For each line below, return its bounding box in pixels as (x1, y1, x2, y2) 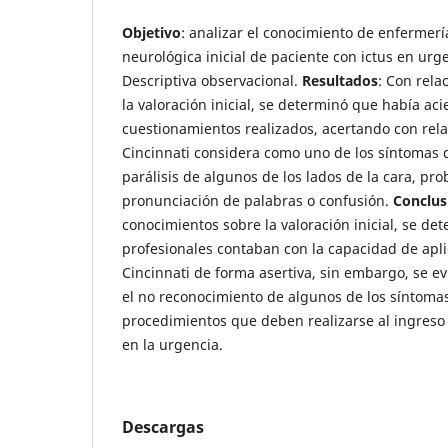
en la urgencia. (122, 334, 223, 354)
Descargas (122, 415, 204, 438)
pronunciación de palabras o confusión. (122, 190, 393, 210)
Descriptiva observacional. (122, 70, 302, 90)
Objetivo (122, 22, 181, 42)
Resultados (302, 70, 378, 90)
